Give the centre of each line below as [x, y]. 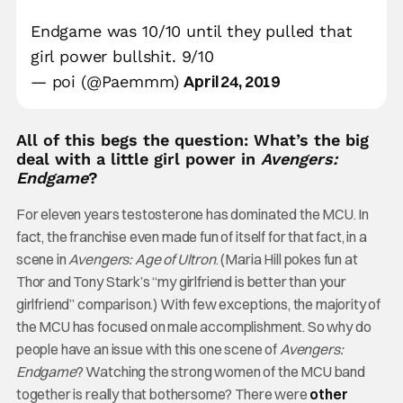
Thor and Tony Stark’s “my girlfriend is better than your [181, 282]
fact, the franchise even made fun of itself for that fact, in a [191, 237]
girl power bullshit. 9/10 [122, 56]
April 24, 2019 [232, 81]
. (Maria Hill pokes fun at [287, 259]
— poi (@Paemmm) [107, 81]
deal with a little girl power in [138, 159]
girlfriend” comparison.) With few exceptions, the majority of [198, 304]
